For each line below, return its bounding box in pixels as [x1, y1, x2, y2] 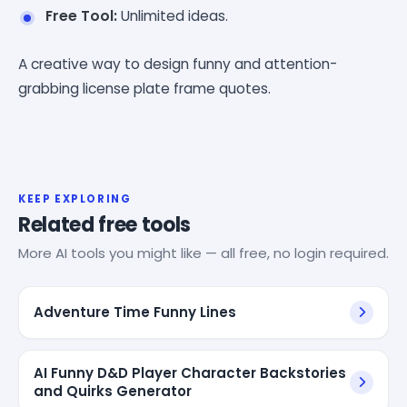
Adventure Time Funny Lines [34, 302, 236, 322]
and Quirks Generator [34, 381, 192, 401]
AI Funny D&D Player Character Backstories [34, 362, 346, 382]
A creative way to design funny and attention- [18, 54, 337, 74]
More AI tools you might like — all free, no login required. [18, 243, 389, 263]
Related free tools [18, 210, 192, 239]
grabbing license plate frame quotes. [18, 78, 271, 98]
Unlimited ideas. [117, 5, 228, 25]
